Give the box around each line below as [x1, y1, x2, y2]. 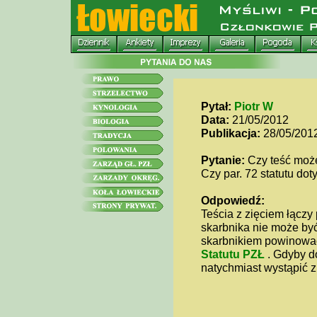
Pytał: [200, 100, 231, 113]
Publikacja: [200, 127, 260, 139]
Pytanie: [200, 154, 245, 166]
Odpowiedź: [200, 194, 265, 207]
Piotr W [234, 100, 273, 113]
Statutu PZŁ [200, 248, 267, 260]
